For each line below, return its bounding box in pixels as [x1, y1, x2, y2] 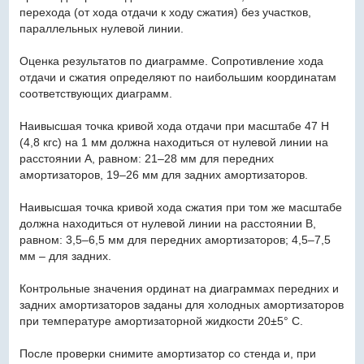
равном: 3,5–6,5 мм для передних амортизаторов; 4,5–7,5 [19, 232, 331, 246]
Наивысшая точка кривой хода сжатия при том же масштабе [19, 200, 342, 214]
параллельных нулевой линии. [19, 21, 184, 35]
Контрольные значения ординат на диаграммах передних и [19, 281, 339, 295]
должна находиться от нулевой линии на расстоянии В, [19, 216, 316, 230]
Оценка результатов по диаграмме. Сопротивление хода [19, 54, 323, 67]
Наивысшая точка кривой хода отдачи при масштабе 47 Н [19, 119, 329, 132]
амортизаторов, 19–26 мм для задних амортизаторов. [19, 167, 308, 181]
